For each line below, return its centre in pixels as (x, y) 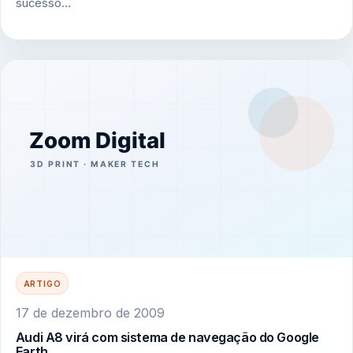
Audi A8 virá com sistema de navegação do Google (167, 338)
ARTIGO (42, 283)
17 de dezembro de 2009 (90, 312)
